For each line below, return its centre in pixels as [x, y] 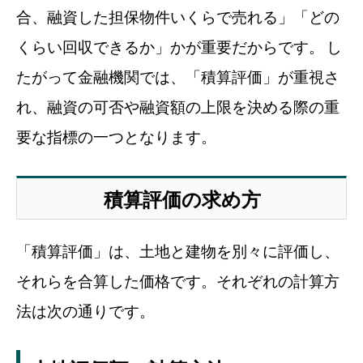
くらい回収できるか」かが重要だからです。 [170, 47]
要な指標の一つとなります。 [116, 137]
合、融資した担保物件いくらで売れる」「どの [178, 17]
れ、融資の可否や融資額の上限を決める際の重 [178, 107]
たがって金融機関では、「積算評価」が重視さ [178, 77]
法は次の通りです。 [85, 311]
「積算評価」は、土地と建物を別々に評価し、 [178, 251]
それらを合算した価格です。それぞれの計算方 [178, 281]
